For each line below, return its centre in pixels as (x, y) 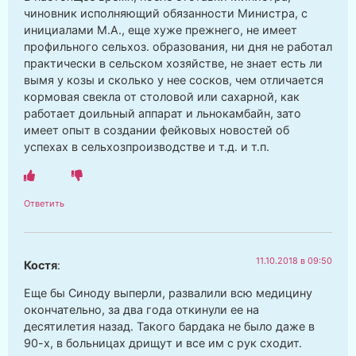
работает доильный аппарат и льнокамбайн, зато (163, 114)
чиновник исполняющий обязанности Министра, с (166, 14)
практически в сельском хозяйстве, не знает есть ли (173, 64)
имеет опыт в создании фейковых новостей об (157, 130)
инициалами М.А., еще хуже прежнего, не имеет (161, 30)
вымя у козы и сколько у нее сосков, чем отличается (174, 80)
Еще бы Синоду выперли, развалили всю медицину (168, 293)
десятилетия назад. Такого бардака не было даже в (169, 327)
